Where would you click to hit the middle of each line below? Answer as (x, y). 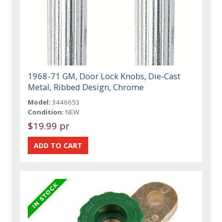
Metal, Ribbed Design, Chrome (86, 87)
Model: (39, 102)
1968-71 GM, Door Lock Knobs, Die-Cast (104, 76)
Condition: (46, 112)
